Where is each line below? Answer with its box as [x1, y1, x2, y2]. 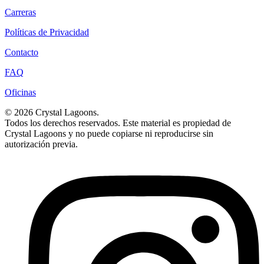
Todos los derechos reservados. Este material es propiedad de [5, 117, 231, 128]
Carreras [5, 6, 36, 17]
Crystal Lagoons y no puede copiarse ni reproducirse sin [5, 128, 213, 138]
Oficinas [5, 87, 36, 97]
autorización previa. [5, 138, 78, 149]
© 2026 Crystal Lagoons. [5, 107, 99, 117]
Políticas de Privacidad [5, 27, 89, 37]
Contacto [5, 47, 38, 57]
